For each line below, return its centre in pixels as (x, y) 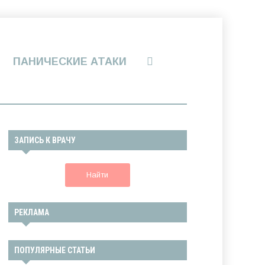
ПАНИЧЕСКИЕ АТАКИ (70, 62)
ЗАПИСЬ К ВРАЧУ (45, 140)
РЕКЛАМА (31, 212)
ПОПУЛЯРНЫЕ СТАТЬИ (54, 250)
